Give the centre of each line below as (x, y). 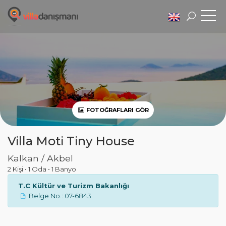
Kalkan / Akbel (40, 158)
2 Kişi (16, 169)
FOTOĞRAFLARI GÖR (117, 110)
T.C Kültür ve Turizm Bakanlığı (74, 186)
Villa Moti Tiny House (71, 141)
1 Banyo (64, 169)
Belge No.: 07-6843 (60, 196)
